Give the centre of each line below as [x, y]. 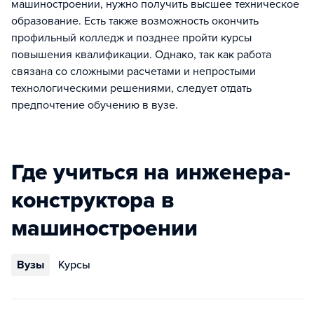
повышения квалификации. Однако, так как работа [141, 55]
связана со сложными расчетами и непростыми [134, 71]
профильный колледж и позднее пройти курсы [131, 38]
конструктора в [93, 200]
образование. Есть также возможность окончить [135, 21]
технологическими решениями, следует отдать [131, 88]
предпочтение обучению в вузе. [95, 105]
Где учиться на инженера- [151, 172]
